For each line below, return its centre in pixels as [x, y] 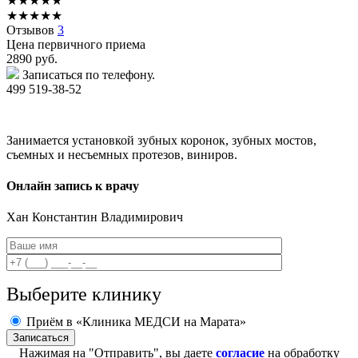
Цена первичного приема [76, 44]
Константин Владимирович [107, 217]
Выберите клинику [84, 294]
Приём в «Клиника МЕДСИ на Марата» [136, 322]
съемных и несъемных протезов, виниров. [122, 154]
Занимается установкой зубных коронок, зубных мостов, [161, 140]
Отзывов [32, 30]
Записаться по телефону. [89, 74]
